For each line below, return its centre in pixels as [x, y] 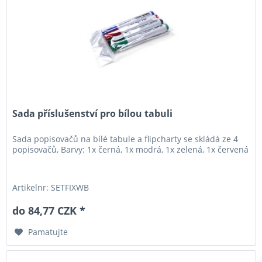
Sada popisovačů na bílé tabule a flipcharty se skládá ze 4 [125, 139]
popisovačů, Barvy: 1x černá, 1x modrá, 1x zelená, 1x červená [131, 149]
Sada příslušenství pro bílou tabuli [93, 113]
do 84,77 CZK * [49, 210]
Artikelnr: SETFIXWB [51, 187]
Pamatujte [48, 232]
